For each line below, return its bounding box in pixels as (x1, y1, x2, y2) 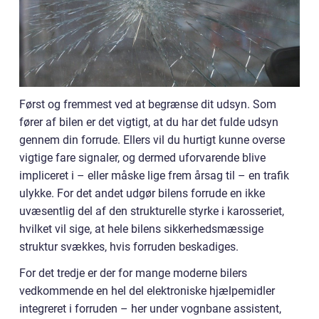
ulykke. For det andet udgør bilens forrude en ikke (19, 187, 265, 201)
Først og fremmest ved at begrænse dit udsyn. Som (19, 98, 276, 112)
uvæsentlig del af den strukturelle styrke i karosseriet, (19, 204, 284, 219)
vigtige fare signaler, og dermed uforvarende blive (19, 151, 266, 165)
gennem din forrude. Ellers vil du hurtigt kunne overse (19, 133, 285, 147)
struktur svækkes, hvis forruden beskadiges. (19, 240, 239, 254)
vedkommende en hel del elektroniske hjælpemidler (19, 284, 275, 298)
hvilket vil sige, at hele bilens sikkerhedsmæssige (19, 222, 263, 236)
